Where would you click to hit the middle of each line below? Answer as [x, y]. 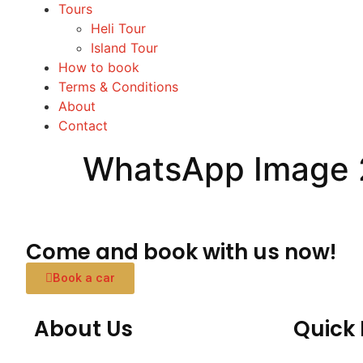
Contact [83, 126]
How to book [99, 68]
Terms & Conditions [118, 87]
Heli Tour [118, 29]
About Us [83, 329]
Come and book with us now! [181, 252]
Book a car [84, 278]
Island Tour [124, 48]
